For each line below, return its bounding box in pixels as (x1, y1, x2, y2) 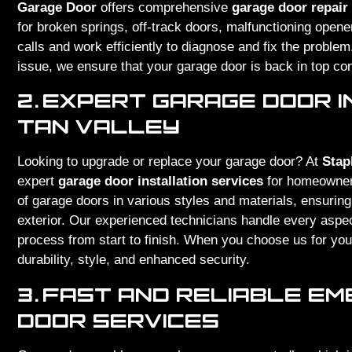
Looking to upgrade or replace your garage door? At (17, 154, 322, 170)
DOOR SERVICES (17, 306, 219, 334)
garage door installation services (58, 174, 263, 189)
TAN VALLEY (17, 112, 180, 141)
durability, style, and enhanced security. (17, 252, 250, 268)
